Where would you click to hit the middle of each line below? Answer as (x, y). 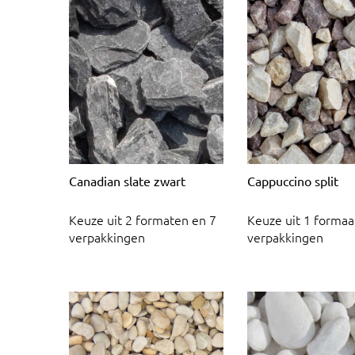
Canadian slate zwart (127, 180)
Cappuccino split (293, 180)
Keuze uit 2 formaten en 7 (143, 220)
